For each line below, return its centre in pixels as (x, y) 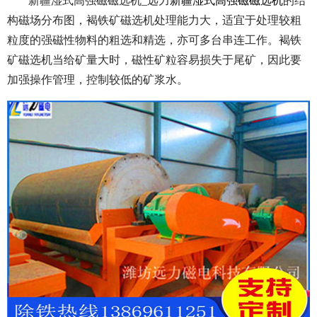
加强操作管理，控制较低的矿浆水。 (98, 80)
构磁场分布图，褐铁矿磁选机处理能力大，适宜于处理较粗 (154, 21)
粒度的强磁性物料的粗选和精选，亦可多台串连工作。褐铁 (154, 40)
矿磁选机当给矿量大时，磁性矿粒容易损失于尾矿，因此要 (154, 60)
